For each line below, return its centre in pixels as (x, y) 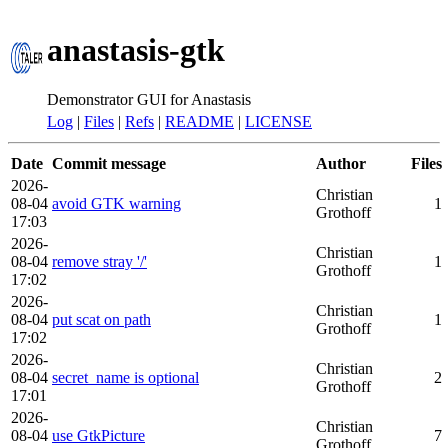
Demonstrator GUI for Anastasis (149, 99)
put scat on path (101, 319)
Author (341, 163)
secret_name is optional (125, 377)
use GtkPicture (98, 435)
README (199, 121)
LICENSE (278, 121)
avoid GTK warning (116, 203)
